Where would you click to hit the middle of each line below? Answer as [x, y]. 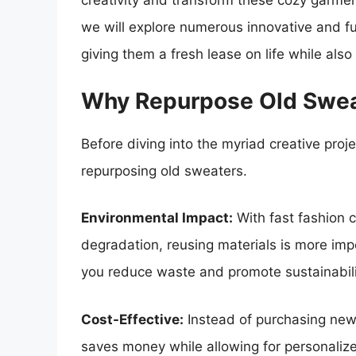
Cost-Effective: [132, 319]
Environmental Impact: [157, 218]
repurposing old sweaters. [164, 170]
